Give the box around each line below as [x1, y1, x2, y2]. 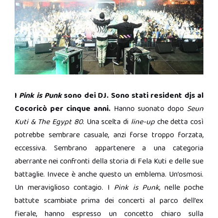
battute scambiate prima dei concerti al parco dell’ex [15, 194, 203, 207]
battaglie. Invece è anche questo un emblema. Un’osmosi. [15, 168, 203, 181]
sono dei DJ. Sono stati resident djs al [62, 89, 204, 102]
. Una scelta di [82, 115, 131, 128]
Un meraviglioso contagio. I [15, 181, 114, 194]
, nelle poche [159, 181, 203, 194]
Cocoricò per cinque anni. [15, 102, 111, 115]
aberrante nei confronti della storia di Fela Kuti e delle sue [15, 155, 203, 167]
